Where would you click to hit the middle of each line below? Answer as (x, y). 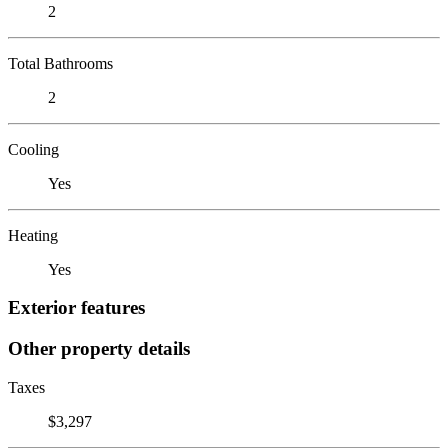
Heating (33, 235)
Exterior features (76, 308)
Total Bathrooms (60, 63)
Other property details (99, 348)
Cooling (33, 149)
